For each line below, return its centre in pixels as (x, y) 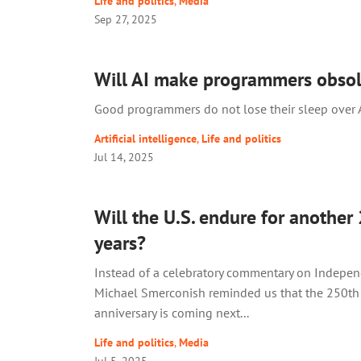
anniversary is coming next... (172, 313)
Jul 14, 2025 (124, 157)
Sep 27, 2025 (126, 19)
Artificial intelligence (145, 139)
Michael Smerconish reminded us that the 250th (227, 293)
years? (120, 243)
